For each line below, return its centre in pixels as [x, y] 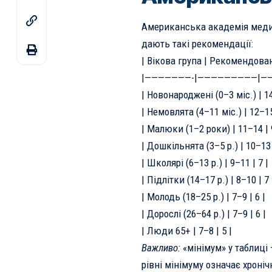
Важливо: [161, 248]
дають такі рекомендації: [197, 44]
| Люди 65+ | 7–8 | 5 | [186, 231]
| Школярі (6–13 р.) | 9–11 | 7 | [205, 163]
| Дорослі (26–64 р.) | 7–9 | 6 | [203, 214]
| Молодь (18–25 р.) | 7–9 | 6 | [203, 197]
